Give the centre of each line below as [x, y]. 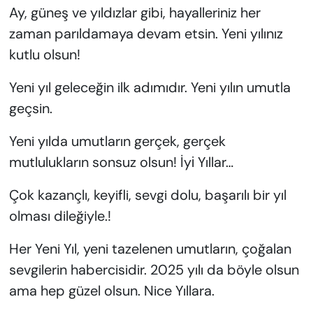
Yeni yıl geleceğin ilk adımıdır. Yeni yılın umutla [150, 88]
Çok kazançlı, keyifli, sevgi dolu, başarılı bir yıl [147, 195]
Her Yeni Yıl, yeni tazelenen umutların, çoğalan [150, 249]
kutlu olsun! [44, 55]
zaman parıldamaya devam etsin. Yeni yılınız [146, 34]
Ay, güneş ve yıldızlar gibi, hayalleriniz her [134, 13]
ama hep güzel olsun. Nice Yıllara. [111, 291]
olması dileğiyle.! [60, 216]
